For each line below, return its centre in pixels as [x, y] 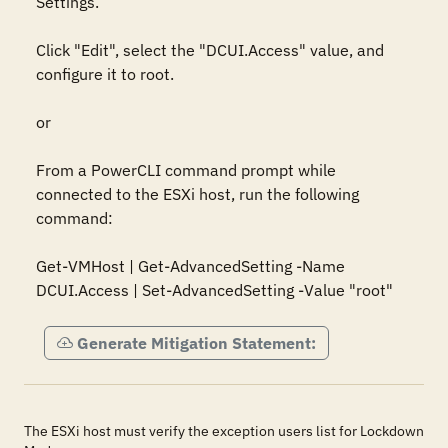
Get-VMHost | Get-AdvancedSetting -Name [190, 266]
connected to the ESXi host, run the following [197, 194]
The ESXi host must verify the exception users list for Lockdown [224, 431]
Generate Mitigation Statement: [196, 343]
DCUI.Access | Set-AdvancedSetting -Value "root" [214, 290]
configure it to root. [105, 74]
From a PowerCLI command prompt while [186, 170]
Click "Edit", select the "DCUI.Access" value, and [210, 50]
